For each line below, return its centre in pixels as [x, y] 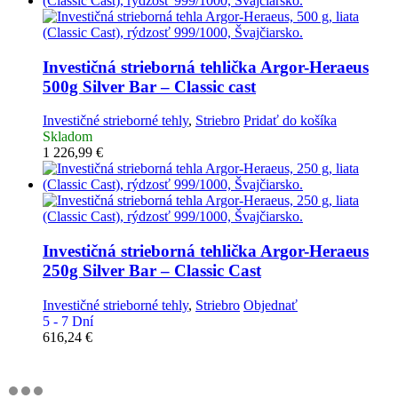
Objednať [271, 305]
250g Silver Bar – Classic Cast [152, 271]
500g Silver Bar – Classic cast [149, 86]
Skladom [68, 137]
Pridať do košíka [290, 121]
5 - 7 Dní [68, 321]
